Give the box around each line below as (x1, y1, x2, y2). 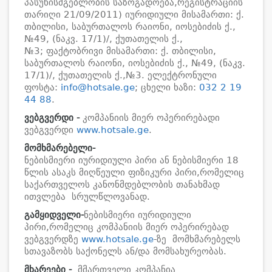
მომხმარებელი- (24, 143, 95, 154)
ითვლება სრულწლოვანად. (24, 191, 150, 202)
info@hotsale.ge (61, 82, 135, 93)
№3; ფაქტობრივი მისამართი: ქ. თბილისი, (24, 46, 216, 56)
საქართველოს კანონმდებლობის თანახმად (24, 179, 220, 190)
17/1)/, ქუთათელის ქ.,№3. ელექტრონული (24, 70, 217, 81)
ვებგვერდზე (24, 234, 81, 245)
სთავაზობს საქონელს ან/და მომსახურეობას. (24, 246, 226, 257)
